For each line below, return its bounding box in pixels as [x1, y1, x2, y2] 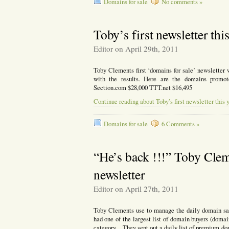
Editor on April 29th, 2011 [93, 43, 178, 54]
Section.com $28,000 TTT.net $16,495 [93, 83, 192, 93]
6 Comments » [161, 119, 199, 128]
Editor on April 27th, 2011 [93, 183, 178, 194]
